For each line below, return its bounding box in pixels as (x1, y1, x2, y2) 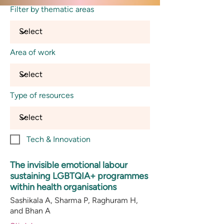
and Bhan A (10, 206, 50, 215)
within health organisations (10, 181, 116, 192)
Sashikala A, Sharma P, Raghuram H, (10, 195, 138, 205)
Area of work (10, 47, 55, 57)
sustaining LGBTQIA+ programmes (10, 170, 148, 181)
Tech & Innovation (26, 134, 90, 144)
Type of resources (10, 90, 73, 100)
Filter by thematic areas (10, 4, 94, 14)
